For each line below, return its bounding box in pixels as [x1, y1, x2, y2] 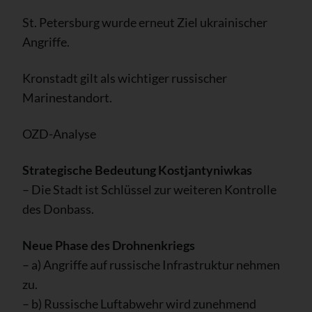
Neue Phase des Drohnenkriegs [22, 237, 195, 253]
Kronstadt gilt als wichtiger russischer [22, 70, 227, 86]
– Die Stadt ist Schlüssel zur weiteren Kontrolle [22, 181, 276, 197]
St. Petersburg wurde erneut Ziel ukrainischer [22, 14, 267, 30]
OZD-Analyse [22, 125, 96, 141]
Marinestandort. [22, 89, 112, 105]
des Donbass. [22, 201, 94, 217]
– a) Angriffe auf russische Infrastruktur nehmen [22, 256, 280, 272]
